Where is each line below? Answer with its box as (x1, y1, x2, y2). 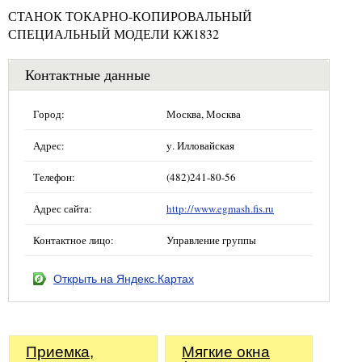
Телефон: (33, 170, 75, 184)
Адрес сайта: (33, 201, 92, 216)
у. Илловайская (166, 138, 234, 153)
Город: (33, 107, 65, 121)
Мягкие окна (182, 343, 270, 360)
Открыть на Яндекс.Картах (53, 272, 194, 285)
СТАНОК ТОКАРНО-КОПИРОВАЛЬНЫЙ (8, 7, 252, 24)
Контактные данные (25, 65, 150, 84)
